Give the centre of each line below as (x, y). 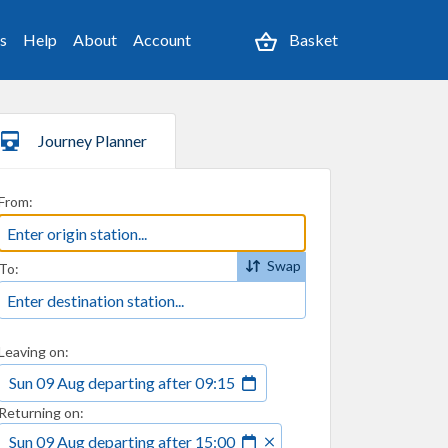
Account (162, 39)
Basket (313, 39)
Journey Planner (92, 140)
